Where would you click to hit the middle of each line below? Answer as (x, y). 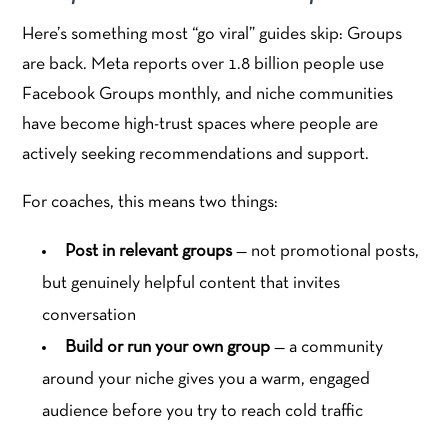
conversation (89, 316)
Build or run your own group (168, 348)
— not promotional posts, (326, 252)
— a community (327, 348)
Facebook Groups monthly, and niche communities (208, 95)
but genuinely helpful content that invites (191, 284)
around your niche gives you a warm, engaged (206, 380)
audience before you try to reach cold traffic (203, 412)
